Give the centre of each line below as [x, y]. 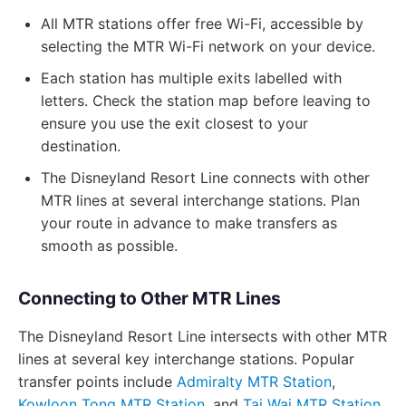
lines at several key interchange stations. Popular [186, 359]
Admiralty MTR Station [254, 382]
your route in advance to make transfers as [189, 223]
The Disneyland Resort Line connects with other [205, 178]
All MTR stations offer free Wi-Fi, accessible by [202, 24]
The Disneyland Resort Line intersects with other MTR [203, 336]
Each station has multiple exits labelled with [191, 78]
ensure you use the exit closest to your [174, 123]
